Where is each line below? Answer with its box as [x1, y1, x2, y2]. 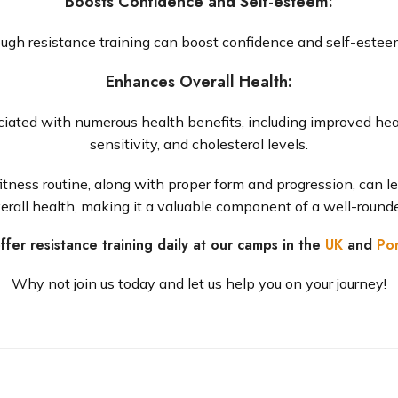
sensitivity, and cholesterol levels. [90, 135, 308, 153]
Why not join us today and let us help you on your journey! [12, 275, 386, 292]
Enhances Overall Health [106, 70, 288, 93]
